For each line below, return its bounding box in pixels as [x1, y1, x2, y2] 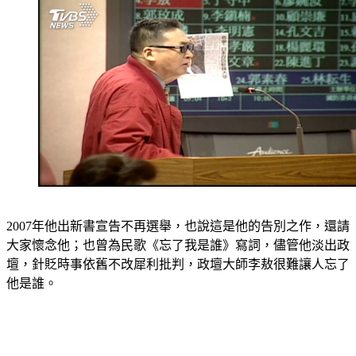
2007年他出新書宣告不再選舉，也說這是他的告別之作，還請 [6, 219, 350, 233]
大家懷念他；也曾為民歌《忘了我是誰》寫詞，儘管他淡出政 [6, 238, 350, 252]
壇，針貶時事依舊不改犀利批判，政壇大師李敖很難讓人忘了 [6, 257, 350, 271]
